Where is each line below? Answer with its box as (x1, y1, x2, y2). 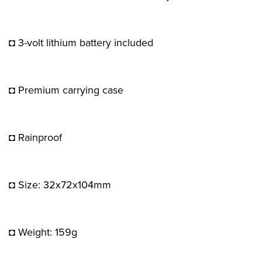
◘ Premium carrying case (9, 83, 123, 96)
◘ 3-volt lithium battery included (9, 36, 153, 49)
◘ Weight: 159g (9, 225, 77, 239)
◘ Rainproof (9, 130, 62, 144)
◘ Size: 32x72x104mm (9, 178, 111, 191)
